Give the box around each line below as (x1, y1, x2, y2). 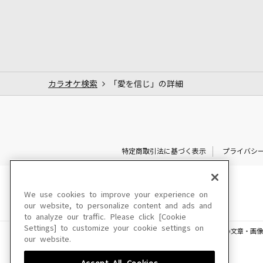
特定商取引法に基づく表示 (121, 147, 206, 155)
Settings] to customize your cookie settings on (24, 224, 204, 232)
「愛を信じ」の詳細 (109, 79, 183, 88)
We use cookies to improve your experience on (24, 191, 208, 198)
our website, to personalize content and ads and (24, 202, 212, 210)
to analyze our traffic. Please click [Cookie (24, 213, 186, 221)
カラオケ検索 (48, 79, 97, 88)
